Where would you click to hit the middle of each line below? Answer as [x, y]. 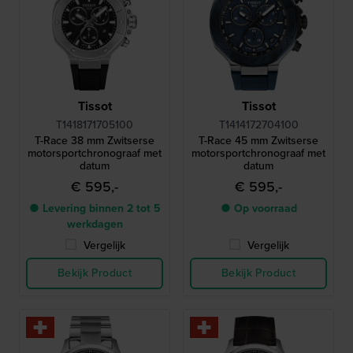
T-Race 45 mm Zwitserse [258, 140]
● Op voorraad [258, 208]
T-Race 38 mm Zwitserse [95, 140]
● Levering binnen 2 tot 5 [95, 208]
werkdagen [95, 224]
